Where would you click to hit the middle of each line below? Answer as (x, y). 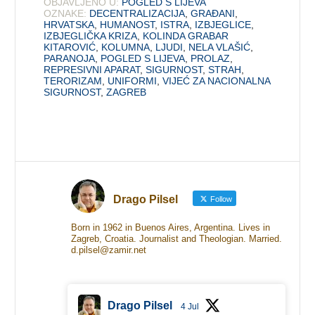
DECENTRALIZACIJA (137, 13)
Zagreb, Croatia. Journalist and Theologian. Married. (176, 238)
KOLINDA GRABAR (186, 36)
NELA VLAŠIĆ (220, 47)
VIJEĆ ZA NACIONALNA (217, 81)
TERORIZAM (73, 81)
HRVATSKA (69, 24)
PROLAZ (211, 58)
